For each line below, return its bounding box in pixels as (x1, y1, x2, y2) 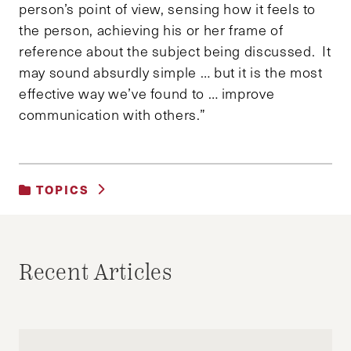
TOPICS (32, 180, 89, 197)
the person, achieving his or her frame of (19, 20, 284, 39)
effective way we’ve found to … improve (19, 83, 275, 103)
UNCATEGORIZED (19, 215, 141, 232)
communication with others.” (19, 104, 206, 124)
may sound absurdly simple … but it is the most (19, 62, 323, 81)
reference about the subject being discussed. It (19, 41, 331, 60)
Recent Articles (19, 259, 172, 288)
